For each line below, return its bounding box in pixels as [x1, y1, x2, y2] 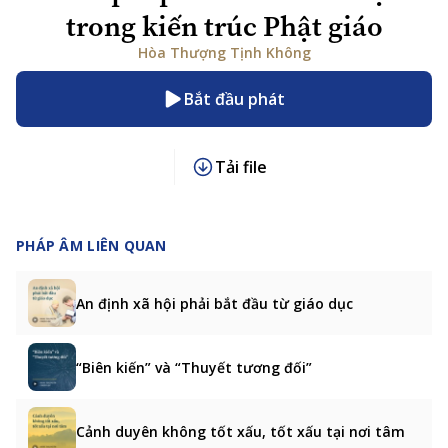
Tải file [214, 155, 267, 178]
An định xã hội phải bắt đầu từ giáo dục [76, 293, 353, 313]
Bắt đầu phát [183, 88, 285, 110]
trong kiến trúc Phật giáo [65, 8, 383, 45]
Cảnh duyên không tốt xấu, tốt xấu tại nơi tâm [76, 421, 405, 441]
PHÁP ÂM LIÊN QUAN [16, 235, 167, 255]
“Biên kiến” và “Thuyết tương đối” [76, 357, 312, 377]
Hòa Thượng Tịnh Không [137, 43, 311, 62]
